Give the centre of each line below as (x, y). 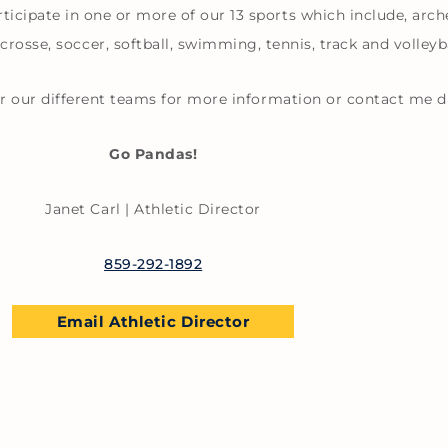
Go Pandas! (153, 153)
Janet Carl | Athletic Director (153, 208)
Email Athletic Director (153, 321)
